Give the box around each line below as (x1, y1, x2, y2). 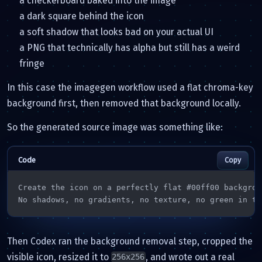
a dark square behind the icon (19, 10, 144, 22)
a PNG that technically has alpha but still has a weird (19, 42, 240, 53)
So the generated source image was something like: (7, 121, 223, 133)
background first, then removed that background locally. (7, 97, 241, 109)
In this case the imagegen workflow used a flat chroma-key (7, 81, 253, 93)
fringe (19, 57, 44, 69)
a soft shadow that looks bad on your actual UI (19, 26, 213, 37)
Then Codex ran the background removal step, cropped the (7, 235, 253, 247)
